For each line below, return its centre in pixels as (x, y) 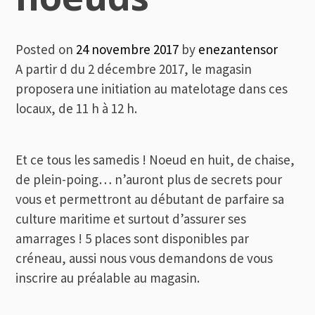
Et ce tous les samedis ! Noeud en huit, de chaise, (155, 159)
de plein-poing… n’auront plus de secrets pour (149, 179)
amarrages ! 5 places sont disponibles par (133, 238)
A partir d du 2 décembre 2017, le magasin (134, 69)
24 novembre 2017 (128, 49)
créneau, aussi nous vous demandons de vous (144, 258)
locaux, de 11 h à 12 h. (77, 108)
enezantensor (238, 49)
